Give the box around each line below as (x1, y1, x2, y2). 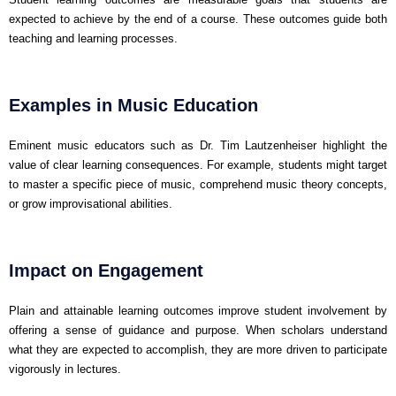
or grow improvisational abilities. (9, 196, 172, 210)
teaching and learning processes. (9, 31, 178, 45)
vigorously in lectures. (9, 362, 121, 376)
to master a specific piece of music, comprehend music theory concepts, (9, 177, 387, 191)
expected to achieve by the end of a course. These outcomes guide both (9, 11, 387, 26)
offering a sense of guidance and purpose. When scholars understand (9, 323, 387, 337)
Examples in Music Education (9, 95, 258, 115)
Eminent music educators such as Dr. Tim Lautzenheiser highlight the (9, 138, 387, 152)
